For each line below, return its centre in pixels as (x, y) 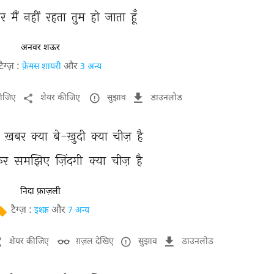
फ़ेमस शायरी (42, 67)
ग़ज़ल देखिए (95, 242)
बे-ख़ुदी (71, 136)
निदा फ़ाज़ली (40, 191)
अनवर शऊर (40, 48)
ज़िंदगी (71, 161)
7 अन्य (79, 211)
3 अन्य (91, 67)
